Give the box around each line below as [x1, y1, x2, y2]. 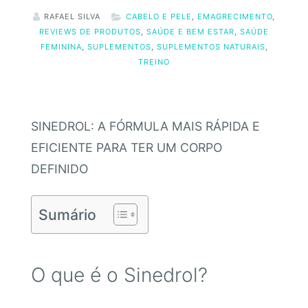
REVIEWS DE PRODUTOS [39, 26, 141, 36]
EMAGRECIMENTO [197, 11, 272, 21]
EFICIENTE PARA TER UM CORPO [30, 140, 222, 155]
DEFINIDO [30, 162, 88, 177]
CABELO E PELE [126, 11, 192, 21]
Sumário [38, 205, 96, 223]
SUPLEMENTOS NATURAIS [156, 41, 265, 52]
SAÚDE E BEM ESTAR [146, 26, 234, 36]
